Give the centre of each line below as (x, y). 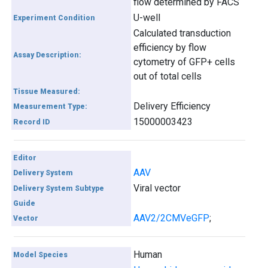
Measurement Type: (51, 106)
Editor (25, 158)
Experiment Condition (54, 18)
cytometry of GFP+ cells (185, 62)
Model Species (41, 255)
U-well (147, 18)
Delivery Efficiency (172, 106)
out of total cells (168, 76)
